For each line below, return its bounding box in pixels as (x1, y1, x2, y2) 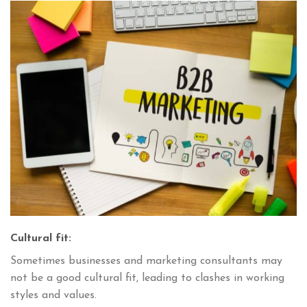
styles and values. (10, 289, 97, 301)
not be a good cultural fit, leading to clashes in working (10, 272, 284, 284)
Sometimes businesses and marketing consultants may (10, 255, 282, 267)
